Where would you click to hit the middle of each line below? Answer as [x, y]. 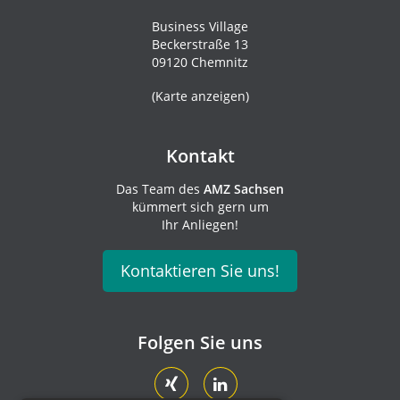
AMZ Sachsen [244, 189]
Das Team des [160, 189]
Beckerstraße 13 [200, 45]
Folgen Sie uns [200, 343]
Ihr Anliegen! [200, 225]
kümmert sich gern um [200, 207]
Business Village [200, 27]
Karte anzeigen [200, 96]
